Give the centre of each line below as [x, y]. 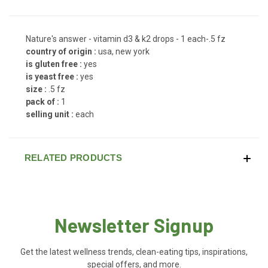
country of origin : [62, 51]
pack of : [43, 101]
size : [37, 89]
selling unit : [51, 114]
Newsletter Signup [134, 225]
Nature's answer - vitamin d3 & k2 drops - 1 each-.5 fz [126, 39]
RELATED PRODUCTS [73, 157]
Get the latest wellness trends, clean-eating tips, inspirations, [134, 252]
